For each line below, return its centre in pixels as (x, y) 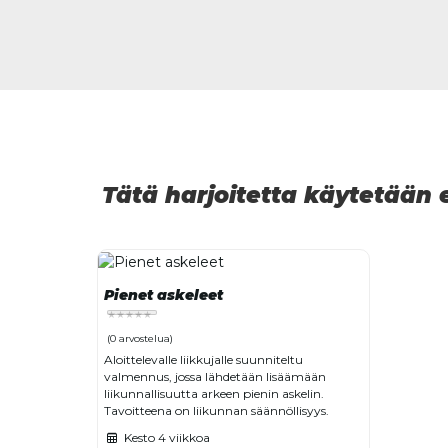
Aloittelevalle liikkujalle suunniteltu (203, 359)
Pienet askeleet (163, 294)
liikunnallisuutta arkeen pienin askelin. (214, 393)
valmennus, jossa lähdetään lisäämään (215, 376)
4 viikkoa (183, 437)
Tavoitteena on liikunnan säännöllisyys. (216, 410)
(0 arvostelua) (140, 338)
